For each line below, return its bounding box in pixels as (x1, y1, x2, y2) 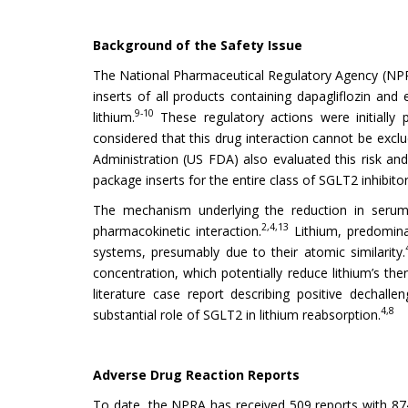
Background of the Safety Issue (93, 36, 302, 54)
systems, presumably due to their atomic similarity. (93, 242, 405, 260)
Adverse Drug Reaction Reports (93, 365, 300, 383)
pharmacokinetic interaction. (93, 221, 262, 240)
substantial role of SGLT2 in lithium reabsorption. (93, 305, 381, 323)
